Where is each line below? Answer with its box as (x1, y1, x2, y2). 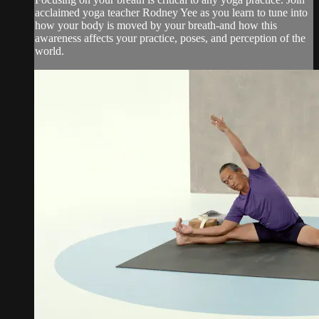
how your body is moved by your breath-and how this (35, 19, 277, 31)
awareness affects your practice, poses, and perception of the (35, 31, 305, 44)
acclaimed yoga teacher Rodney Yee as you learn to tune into (35, 6, 308, 19)
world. (35, 44, 64, 57)
